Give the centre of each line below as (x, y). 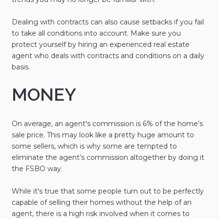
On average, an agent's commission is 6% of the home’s (107, 123)
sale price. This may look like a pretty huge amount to (103, 135)
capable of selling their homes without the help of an (102, 202)
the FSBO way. (37, 168)
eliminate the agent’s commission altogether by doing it (108, 157)
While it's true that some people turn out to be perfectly (108, 191)
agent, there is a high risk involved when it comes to (101, 213)
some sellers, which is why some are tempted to (94, 146)
